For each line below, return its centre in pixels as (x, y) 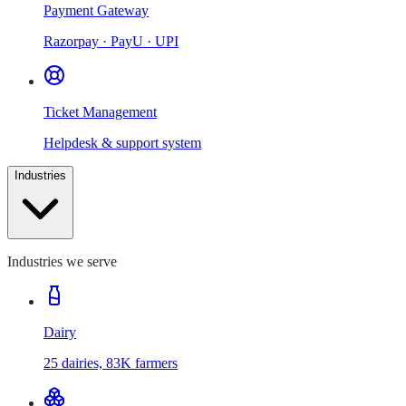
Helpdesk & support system (122, 143)
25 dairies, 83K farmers (111, 363)
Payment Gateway (96, 10)
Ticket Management (100, 112)
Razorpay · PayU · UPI (111, 41)
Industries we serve (62, 261)
